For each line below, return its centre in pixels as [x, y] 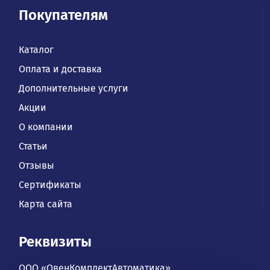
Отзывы [37, 165]
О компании [46, 127]
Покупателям [64, 15]
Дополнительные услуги [74, 88]
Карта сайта [46, 204]
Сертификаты [50, 184]
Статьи [33, 146]
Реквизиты [55, 241]
